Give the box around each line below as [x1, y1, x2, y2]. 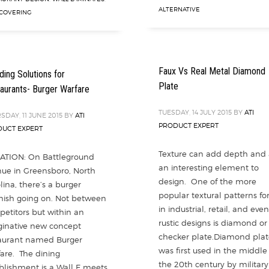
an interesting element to [159, 163, 259, 172]
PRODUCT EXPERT [159, 121, 219, 130]
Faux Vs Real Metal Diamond [159, 65, 265, 77]
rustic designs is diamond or [159, 218, 267, 228]
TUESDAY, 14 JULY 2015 [159, 108, 232, 116]
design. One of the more [159, 177, 256, 186]
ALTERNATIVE [159, 5, 200, 13]
